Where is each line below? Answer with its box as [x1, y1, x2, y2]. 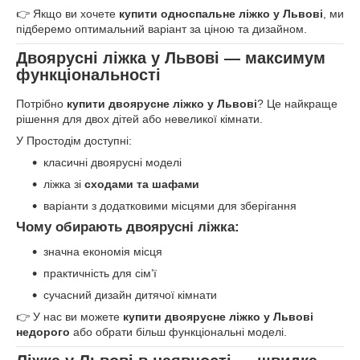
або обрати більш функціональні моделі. [70, 325, 287, 338]
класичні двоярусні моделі [43, 155, 182, 169]
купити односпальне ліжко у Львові [119, 7, 323, 21]
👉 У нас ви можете [16, 309, 123, 323]
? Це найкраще [257, 96, 337, 110]
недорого [16, 325, 70, 338]
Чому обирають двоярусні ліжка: [16, 219, 239, 235]
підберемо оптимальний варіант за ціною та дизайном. [16, 22, 307, 36]
